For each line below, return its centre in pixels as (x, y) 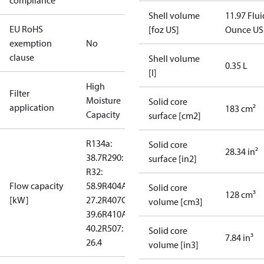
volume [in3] (174, 245)
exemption (31, 43)
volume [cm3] (176, 202)
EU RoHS (26, 29)
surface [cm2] (175, 115)
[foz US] (164, 29)
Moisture (103, 100)
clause (22, 57)
